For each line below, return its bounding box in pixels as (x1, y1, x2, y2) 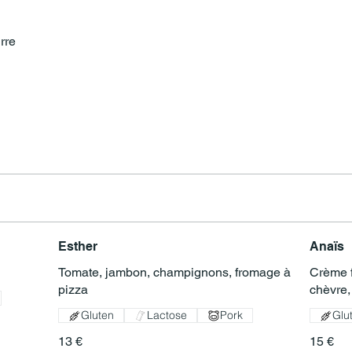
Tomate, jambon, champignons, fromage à (58, 265, 291, 280)
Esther (58, 239, 97, 255)
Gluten (81, 308, 114, 323)
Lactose (147, 308, 187, 323)
